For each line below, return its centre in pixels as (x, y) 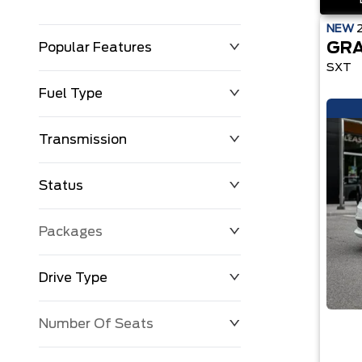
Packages (71, 232)
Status (61, 186)
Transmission (83, 140)
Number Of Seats (96, 324)
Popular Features (95, 48)
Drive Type (73, 278)
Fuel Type (71, 94)
